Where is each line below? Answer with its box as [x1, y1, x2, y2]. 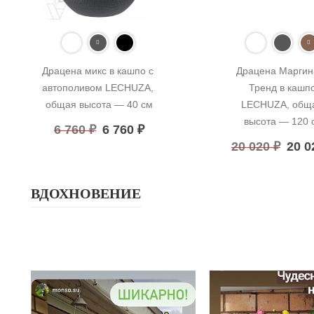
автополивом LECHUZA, [42, 82, 153, 94]
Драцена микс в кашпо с [42, 65, 153, 77]
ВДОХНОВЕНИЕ [30, 186, 141, 202]
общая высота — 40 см [46, 99, 153, 111]
